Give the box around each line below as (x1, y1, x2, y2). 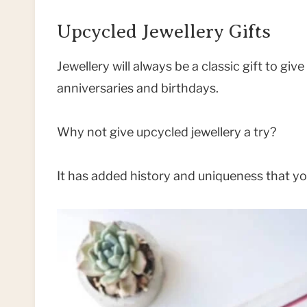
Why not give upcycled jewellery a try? (57, 125, 282, 140)
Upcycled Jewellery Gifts (57, 21, 271, 42)
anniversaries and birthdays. (57, 81, 224, 96)
